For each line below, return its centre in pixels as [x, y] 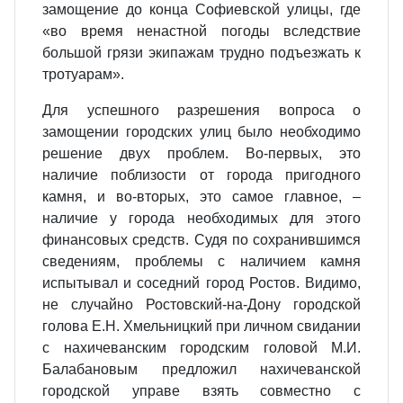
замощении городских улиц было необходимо [201, 132]
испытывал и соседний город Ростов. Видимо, [201, 283]
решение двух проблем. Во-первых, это [201, 153]
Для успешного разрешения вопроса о [201, 110]
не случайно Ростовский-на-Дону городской [201, 304]
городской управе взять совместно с [201, 391]
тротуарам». [83, 74]
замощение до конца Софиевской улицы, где [201, 9]
